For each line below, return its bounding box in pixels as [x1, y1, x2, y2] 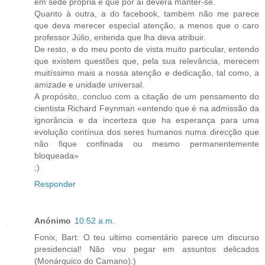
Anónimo [34, 216, 71, 226]
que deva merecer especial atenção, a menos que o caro [34, 21, 259, 31]
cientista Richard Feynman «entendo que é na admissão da [34, 104, 259, 114]
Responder [34, 179, 76, 189]
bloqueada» [34, 151, 79, 161]
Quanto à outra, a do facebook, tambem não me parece [34, 9, 259, 19]
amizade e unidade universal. [34, 80, 144, 90]
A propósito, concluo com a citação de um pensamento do [34, 92, 259, 102]
